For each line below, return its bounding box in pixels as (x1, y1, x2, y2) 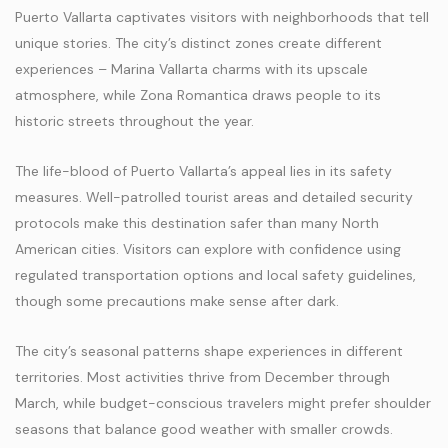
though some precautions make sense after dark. (15, 292, 339, 310)
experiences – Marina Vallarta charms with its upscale (15, 60, 368, 78)
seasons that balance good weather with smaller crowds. (15, 420, 393, 438)
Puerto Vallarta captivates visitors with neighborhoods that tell (15, 8, 429, 26)
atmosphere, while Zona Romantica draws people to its (15, 86, 381, 104)
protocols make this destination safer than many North (15, 214, 379, 232)
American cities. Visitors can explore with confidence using (15, 240, 401, 258)
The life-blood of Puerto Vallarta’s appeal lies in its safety (15, 162, 392, 180)
